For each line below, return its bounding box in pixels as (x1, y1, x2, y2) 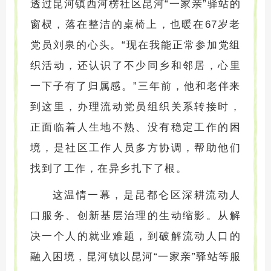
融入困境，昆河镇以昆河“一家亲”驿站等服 (30, 250, 241, 263)
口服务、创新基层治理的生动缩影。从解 (30, 209, 241, 221)
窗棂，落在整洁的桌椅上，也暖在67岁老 (30, 18, 241, 30)
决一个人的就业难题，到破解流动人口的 (30, 230, 241, 242)
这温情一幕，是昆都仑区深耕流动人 (52, 189, 241, 201)
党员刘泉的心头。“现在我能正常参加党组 (30, 39, 241, 51)
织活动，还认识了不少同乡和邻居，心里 (30, 59, 241, 71)
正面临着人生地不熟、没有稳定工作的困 (30, 121, 241, 133)
